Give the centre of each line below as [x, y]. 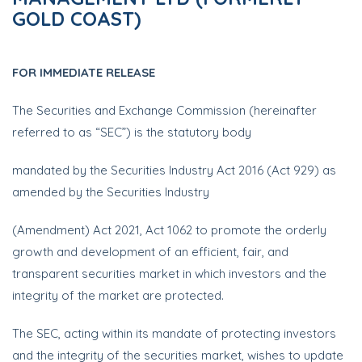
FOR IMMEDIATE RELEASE [84, 72]
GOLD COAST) [77, 19]
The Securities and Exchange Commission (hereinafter [164, 110]
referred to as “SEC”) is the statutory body [132, 132]
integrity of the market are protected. [118, 295]
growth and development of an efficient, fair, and [150, 252]
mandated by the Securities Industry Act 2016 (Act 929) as [174, 170]
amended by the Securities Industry [111, 192]
